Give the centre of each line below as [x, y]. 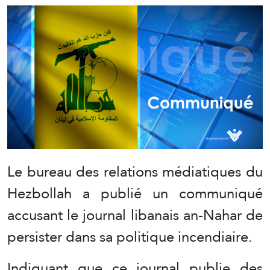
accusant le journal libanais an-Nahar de [135, 215]
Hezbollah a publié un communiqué [135, 193]
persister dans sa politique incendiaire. [130, 237]
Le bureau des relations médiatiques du [135, 172]
